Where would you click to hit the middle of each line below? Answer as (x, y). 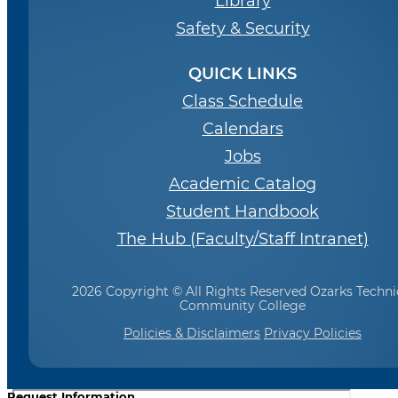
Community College (243, 305)
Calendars (243, 128)
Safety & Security (243, 28)
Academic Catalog (243, 183)
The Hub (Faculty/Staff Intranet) (243, 239)
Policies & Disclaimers (192, 333)
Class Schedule (243, 101)
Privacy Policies (313, 333)
